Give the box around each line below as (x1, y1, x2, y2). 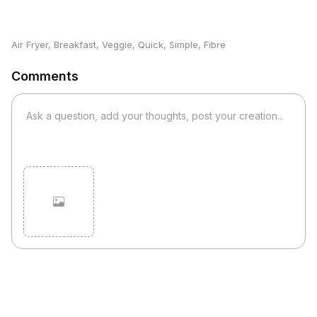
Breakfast (54, 39, 96, 50)
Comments (11, 69, 79, 83)
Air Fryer (11, 39, 48, 50)
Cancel (185, 254, 221, 266)
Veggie (102, 39, 132, 50)
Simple (169, 39, 198, 50)
